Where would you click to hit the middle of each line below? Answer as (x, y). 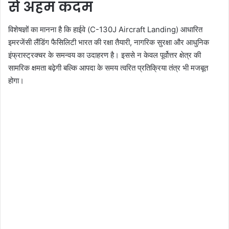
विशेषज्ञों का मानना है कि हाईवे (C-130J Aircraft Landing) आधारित (105, 30)
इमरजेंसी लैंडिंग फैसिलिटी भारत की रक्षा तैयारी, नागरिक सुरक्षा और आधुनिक (109, 42)
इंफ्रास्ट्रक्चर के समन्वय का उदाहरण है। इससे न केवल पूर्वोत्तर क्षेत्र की (105, 55)
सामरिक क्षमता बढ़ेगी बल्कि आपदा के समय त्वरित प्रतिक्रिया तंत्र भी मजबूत (108, 68)
